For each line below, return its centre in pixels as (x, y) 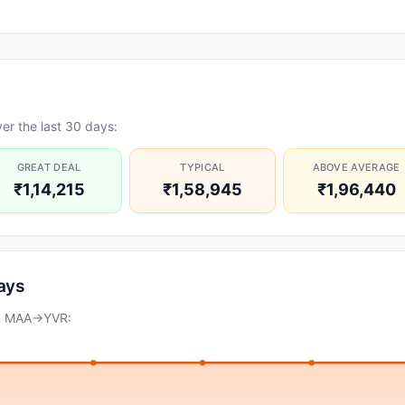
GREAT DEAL (49, 167)
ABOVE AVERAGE (356, 167)
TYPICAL (202, 167)
